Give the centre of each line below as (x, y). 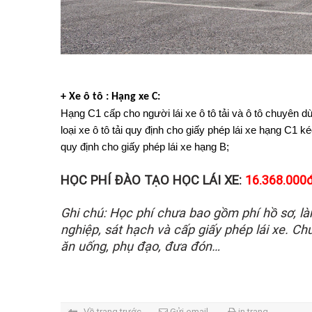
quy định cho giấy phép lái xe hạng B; (145, 146)
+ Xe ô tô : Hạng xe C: (112, 96)
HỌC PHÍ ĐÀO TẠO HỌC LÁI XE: (153, 180)
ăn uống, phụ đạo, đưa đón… (140, 247)
